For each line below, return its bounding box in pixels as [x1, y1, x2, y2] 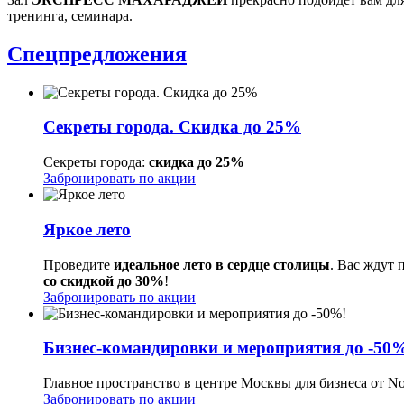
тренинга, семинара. [7, 7, 133, 23]
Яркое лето [43, 219, 131, 239]
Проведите [43, 256, 114, 272]
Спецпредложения [7, 41, 187, 66]
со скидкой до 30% [43, 272, 164, 289]
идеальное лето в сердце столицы [114, 256, 330, 272]
